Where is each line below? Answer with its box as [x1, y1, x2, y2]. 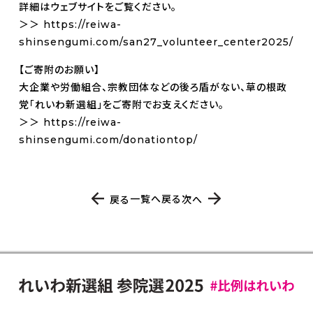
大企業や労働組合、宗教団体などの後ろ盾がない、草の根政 [18, 80, 287, 94]
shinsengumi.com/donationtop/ [18, 133, 198, 146]
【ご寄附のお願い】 [18, 63, 100, 76]
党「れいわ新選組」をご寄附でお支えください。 [18, 98, 224, 111]
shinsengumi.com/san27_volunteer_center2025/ [18, 35, 293, 48]
